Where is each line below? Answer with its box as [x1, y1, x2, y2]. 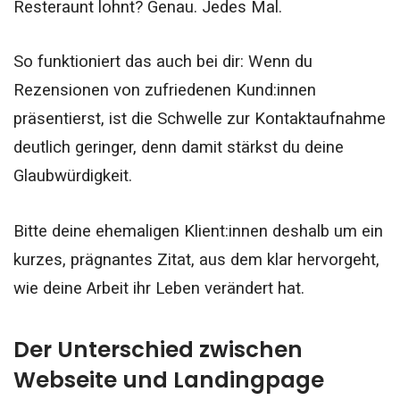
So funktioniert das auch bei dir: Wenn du [13, 52, 312, 72]
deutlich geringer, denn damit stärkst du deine [13, 137, 344, 158]
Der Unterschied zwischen [13, 334, 303, 366]
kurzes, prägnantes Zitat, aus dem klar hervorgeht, [13, 249, 379, 270]
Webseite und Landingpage [13, 364, 324, 396]
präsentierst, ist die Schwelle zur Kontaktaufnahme [13, 109, 386, 129]
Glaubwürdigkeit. [13, 166, 132, 187]
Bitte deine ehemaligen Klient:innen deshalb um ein [13, 221, 383, 241]
